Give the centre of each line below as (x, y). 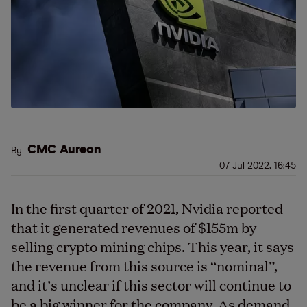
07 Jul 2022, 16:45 (258, 166)
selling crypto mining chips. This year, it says (152, 246)
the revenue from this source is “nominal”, (144, 265)
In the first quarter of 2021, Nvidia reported (147, 208)
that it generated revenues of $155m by (134, 227)
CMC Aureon (64, 150)
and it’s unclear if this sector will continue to (151, 284)
